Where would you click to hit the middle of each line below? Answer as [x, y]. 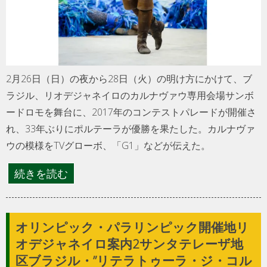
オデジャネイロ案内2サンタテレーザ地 [129, 243]
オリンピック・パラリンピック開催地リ [132, 227]
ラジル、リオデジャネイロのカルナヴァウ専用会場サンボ [130, 95]
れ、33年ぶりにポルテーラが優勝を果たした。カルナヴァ [131, 128]
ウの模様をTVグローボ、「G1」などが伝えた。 [108, 145]
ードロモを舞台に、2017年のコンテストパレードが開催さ [131, 112]
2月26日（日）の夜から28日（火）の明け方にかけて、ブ [129, 78]
